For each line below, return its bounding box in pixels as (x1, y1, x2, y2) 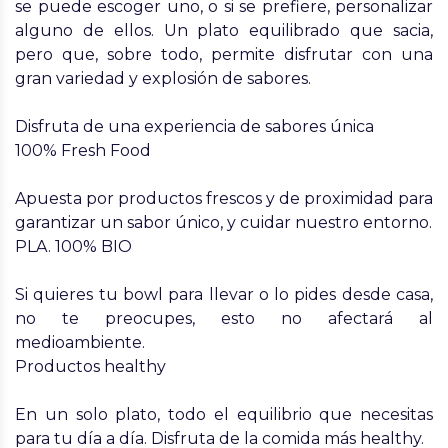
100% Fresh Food (15, 141, 151, 160)
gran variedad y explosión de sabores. (15, 69, 311, 88)
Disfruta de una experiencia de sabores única (15, 117, 374, 136)
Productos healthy (15, 357, 166, 376)
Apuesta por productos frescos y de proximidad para (15, 189, 433, 208)
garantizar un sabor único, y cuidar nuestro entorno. (15, 213, 432, 232)
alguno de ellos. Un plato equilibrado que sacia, (15, 21, 433, 40)
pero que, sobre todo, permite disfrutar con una (15, 45, 433, 64)
